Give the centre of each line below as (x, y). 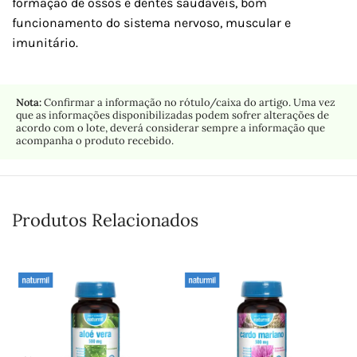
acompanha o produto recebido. (95, 141)
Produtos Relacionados (105, 220)
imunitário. (45, 43)
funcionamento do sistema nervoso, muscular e (151, 23)
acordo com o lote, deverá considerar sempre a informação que (171, 128)
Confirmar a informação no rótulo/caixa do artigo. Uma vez (188, 103)
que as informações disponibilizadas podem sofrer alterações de (173, 116)
